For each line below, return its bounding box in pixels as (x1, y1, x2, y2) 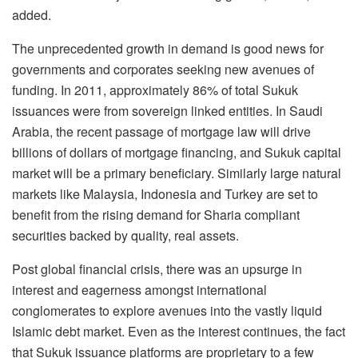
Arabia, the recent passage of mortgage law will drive (12, 121, 311, 141)
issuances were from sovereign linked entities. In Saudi (12, 101, 323, 120)
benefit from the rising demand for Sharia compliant (12, 205, 300, 224)
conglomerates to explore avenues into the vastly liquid (12, 300, 322, 320)
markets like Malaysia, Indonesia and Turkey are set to (12, 184, 318, 203)
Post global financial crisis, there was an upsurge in (12, 259, 302, 278)
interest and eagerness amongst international (12, 280, 267, 299)
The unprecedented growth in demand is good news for (12, 38, 324, 58)
